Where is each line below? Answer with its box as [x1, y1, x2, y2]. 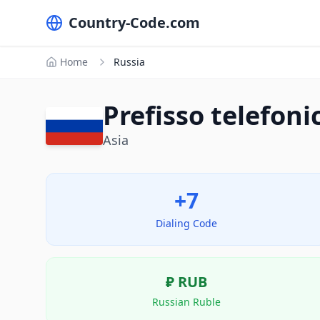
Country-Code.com [69, 13, 200, 32]
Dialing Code [156, 216, 218, 230]
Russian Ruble [152, 295, 221, 309]
